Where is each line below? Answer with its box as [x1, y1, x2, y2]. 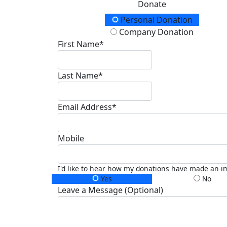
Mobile [58, 132, 84, 144]
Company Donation [117, 26, 194, 37]
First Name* [58, 38, 104, 50]
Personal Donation [118, 14, 193, 25]
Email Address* [58, 101, 117, 112]
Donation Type [57, 13, 141, 30]
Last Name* [58, 69, 103, 81]
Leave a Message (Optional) [58, 184, 163, 196]
